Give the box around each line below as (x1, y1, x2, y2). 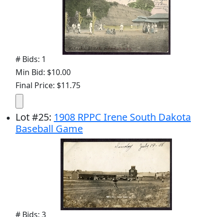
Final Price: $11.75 (15, 80, 80, 91)
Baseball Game (15, 122, 83, 135)
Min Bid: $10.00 (15, 67, 71, 77)
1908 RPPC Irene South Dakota (54, 110, 191, 124)
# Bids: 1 (15, 54, 46, 64)
